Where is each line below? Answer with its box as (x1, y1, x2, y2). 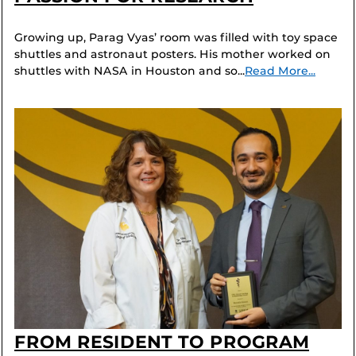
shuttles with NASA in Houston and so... (14, 63, 245, 78)
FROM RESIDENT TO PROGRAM (14, 331, 309, 353)
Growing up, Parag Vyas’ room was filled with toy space (14, 29, 338, 44)
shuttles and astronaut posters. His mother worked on (14, 46, 331, 61)
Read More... (245, 63, 315, 78)
